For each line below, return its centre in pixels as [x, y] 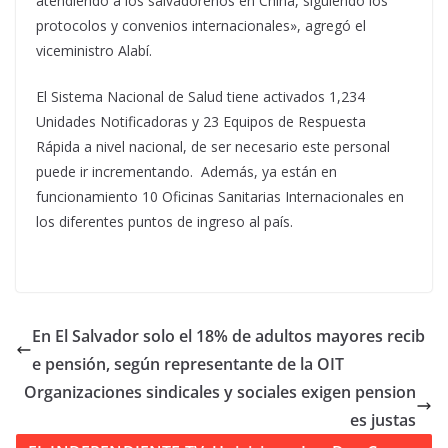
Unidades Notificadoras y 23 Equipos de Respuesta [201, 121]
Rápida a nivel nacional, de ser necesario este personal [213, 146]
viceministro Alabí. [94, 50]
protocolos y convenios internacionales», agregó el [201, 25]
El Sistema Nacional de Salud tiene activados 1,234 [200, 96]
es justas [383, 420]
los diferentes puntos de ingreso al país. [164, 221]
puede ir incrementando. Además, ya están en [186, 171]
